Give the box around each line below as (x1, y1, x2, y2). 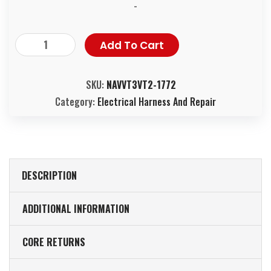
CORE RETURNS (22, 234, 85, 249)
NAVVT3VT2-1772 (106, 77, 176, 92)
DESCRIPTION (22, 168, 77, 183)
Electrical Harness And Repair (97, 94, 216, 109)
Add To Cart (100, 38, 164, 53)
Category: (55, 94, 97, 109)
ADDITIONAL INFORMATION (22, 201, 129, 216)
